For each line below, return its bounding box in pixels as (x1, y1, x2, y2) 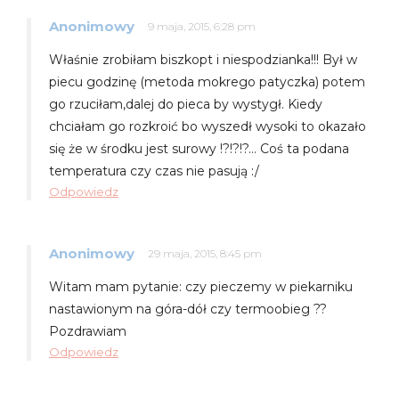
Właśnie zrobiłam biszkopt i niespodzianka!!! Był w (49, 51, 357, 68)
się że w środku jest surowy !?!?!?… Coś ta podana (49, 140, 349, 157)
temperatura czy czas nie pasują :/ (49, 162, 259, 179)
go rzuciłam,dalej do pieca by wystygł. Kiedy (49, 95, 322, 112)
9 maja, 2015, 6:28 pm (148, 19, 256, 33)
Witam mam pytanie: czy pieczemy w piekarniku (49, 278, 353, 295)
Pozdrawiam (49, 322, 126, 339)
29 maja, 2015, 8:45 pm (148, 246, 262, 260)
